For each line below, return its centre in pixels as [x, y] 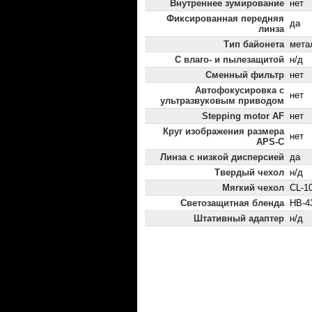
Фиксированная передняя [225, 19]
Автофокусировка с [240, 91]
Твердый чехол [249, 173]
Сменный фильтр [245, 75]
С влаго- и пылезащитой [229, 60]
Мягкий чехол [253, 188]
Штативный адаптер [239, 219]
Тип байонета [254, 45]
